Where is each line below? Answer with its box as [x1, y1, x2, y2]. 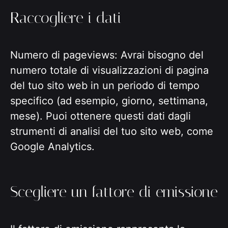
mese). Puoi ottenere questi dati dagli [10, 110, 191, 123]
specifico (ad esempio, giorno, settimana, [10, 95, 208, 107]
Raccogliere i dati [10, 9, 121, 27]
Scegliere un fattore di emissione [10, 183, 218, 202]
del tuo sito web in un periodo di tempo [10, 79, 199, 92]
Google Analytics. [10, 140, 95, 153]
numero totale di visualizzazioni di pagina [10, 64, 209, 77]
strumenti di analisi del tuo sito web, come [10, 125, 213, 138]
